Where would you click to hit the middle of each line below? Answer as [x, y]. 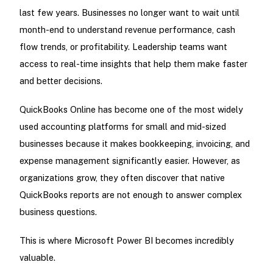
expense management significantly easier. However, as [129, 160]
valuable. [37, 258]
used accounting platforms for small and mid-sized [122, 126]
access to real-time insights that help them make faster [133, 63]
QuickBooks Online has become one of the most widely [131, 109]
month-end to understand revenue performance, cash [127, 29]
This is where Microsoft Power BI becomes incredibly [126, 241]
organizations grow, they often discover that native [122, 177]
